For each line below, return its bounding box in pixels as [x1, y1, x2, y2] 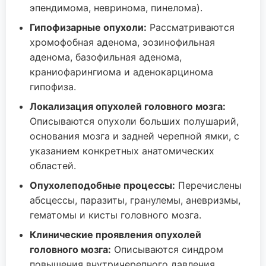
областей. [30, 160, 76, 172]
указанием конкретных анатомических [30, 145, 214, 157]
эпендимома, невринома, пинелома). [30, 2, 202, 14]
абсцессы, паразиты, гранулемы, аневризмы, [30, 194, 240, 206]
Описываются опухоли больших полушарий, [30, 115, 239, 127]
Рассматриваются [147, 21, 235, 33]
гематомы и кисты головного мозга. [30, 209, 201, 221]
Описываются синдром [111, 243, 223, 255]
